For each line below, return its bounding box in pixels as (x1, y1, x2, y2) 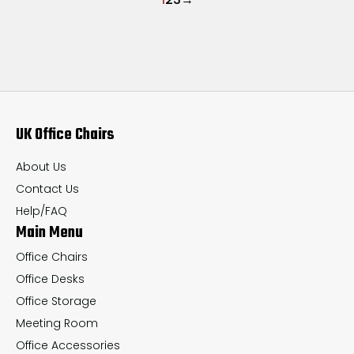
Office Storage (16, 293, 96, 310)
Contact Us (16, 181, 79, 198)
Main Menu (16, 220, 83, 246)
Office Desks (16, 271, 85, 288)
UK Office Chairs (16, 122, 115, 148)
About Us (16, 159, 66, 175)
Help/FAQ (16, 203, 67, 220)
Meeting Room (16, 315, 98, 332)
